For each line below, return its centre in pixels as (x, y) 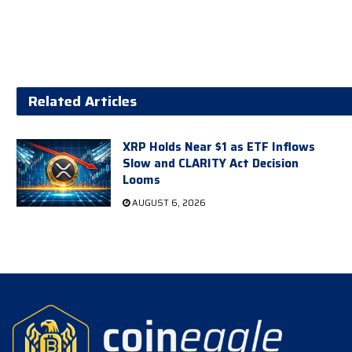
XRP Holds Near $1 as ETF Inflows (218, 147)
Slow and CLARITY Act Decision (210, 163)
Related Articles (82, 101)
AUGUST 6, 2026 (167, 203)
